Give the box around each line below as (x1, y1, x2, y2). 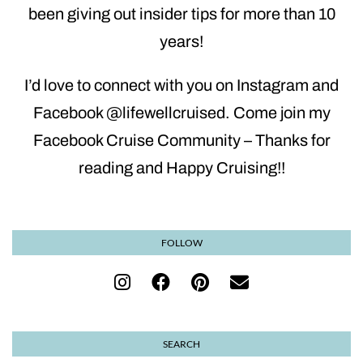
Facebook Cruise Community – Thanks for (32, 130, 331, 149)
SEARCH (163, 337, 200, 350)
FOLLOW (160, 236, 203, 249)
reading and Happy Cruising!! (78, 158, 285, 177)
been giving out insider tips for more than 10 (28, 4, 335, 23)
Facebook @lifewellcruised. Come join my (32, 103, 331, 122)
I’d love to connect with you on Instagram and (24, 75, 339, 94)
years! (160, 32, 203, 50)
